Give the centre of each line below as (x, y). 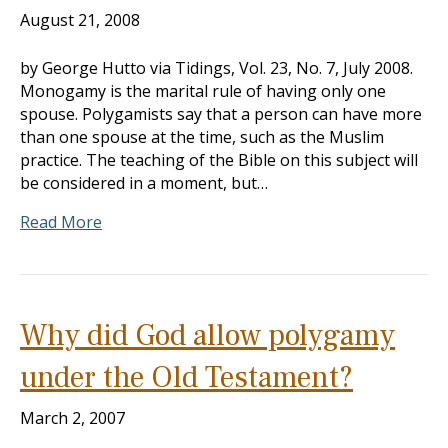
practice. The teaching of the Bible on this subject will (219, 160)
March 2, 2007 (72, 418)
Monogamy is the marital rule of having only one (203, 91)
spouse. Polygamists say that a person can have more (221, 114)
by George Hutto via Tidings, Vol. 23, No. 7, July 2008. (216, 68)
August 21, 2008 (80, 20)
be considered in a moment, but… (144, 183)
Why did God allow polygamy (207, 335)
